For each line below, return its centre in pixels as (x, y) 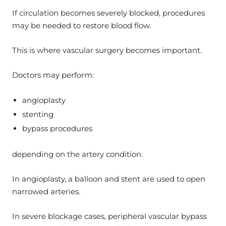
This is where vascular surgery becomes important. (107, 50)
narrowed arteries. (46, 191)
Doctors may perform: (53, 75)
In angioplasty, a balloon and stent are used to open (109, 179)
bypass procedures (57, 128)
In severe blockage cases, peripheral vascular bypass (109, 216)
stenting (38, 114)
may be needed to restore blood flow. (81, 25)
